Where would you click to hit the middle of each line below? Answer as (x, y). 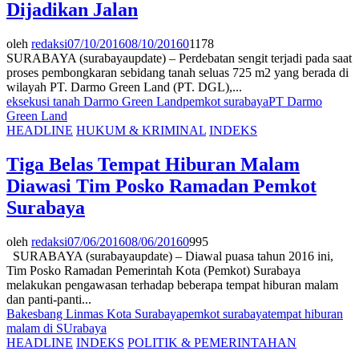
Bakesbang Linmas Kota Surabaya (94, 313)
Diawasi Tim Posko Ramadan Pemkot (161, 186)
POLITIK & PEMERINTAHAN (212, 342)
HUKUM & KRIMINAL (141, 131)
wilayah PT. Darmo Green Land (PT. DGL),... (124, 87)
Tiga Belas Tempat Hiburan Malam (153, 165)
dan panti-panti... (49, 299)
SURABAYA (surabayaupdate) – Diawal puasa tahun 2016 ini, (170, 256)
